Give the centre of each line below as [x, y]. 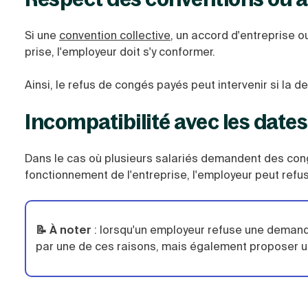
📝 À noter [64, 230]
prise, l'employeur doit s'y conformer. [120, 52]
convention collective [115, 35]
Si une [42, 35]
